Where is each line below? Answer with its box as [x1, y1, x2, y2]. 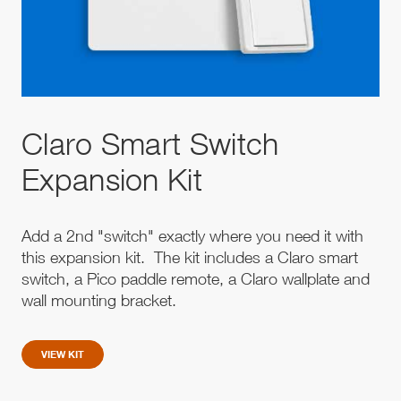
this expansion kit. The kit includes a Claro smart [21, 247, 358, 267]
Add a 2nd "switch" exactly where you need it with [21, 226, 363, 245]
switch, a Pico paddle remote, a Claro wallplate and [21, 269, 370, 288]
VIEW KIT [41, 347, 84, 360]
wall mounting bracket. [21, 290, 181, 310]
